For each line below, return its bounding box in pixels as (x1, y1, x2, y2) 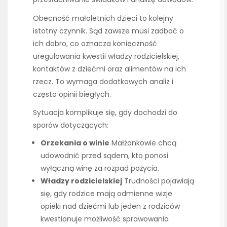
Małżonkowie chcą (109, 137, 176, 148)
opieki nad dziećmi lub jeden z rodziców (41, 201, 180, 211)
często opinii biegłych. (33, 89, 111, 99)
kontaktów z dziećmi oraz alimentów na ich (33, 63, 186, 74)
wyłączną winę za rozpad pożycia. (41, 163, 159, 173)
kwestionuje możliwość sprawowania (41, 213, 169, 224)
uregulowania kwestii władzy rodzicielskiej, (33, 51, 179, 61)
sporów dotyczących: (33, 120, 108, 130)
